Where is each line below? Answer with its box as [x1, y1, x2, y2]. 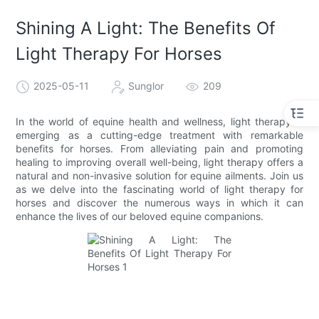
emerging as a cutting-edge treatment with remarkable [16, 128, 303, 141]
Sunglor [128, 79, 164, 92]
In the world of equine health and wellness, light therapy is [16, 115, 303, 127]
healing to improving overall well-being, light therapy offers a [16, 155, 303, 168]
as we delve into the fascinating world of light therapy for [16, 182, 303, 195]
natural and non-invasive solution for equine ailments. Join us [16, 169, 303, 182]
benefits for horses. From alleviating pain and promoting [16, 142, 303, 155]
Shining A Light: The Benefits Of [16, 18, 276, 39]
